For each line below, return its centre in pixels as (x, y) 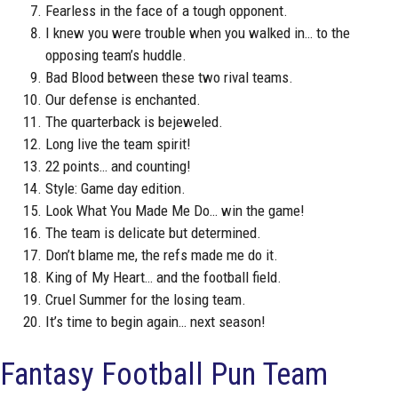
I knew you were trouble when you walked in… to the (198, 33)
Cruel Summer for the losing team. (146, 300)
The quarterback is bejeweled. (134, 122)
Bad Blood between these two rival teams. (169, 78)
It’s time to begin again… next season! (155, 322)
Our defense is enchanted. (123, 100)
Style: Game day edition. (115, 189)
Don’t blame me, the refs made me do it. (162, 255)
